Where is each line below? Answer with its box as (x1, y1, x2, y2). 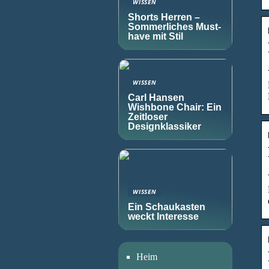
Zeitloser (128, 112, 168, 122)
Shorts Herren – (128, 12, 200, 22)
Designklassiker (128, 121, 201, 131)
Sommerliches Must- (128, 22, 221, 32)
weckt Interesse (128, 211, 199, 222)
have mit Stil (128, 31, 183, 41)
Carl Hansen (128, 92, 184, 103)
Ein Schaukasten (128, 202, 205, 212)
